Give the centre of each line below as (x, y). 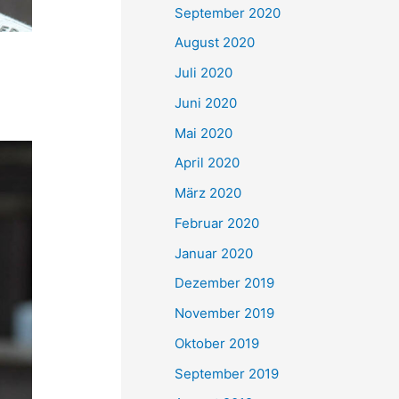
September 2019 (227, 373)
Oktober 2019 (217, 343)
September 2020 (228, 12)
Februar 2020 (217, 223)
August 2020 (215, 43)
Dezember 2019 (224, 283)
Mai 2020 (204, 133)
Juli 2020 (204, 73)
